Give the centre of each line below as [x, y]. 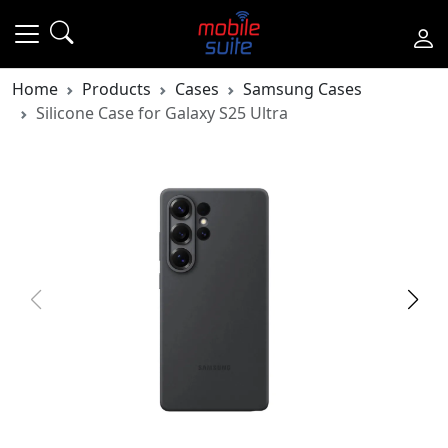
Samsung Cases [302, 89]
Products [116, 89]
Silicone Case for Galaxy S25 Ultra [162, 113]
